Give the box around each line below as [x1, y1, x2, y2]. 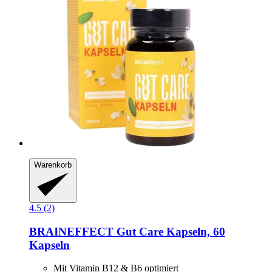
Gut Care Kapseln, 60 [114, 225, 225, 238]
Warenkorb [34, 160, 72, 170]
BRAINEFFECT [29, 225, 114, 238]
